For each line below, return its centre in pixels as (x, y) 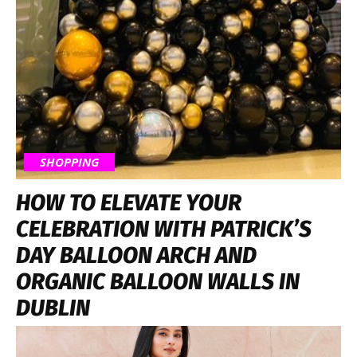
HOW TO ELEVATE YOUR (129, 202)
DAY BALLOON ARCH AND (136, 255)
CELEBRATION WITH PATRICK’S (164, 229)
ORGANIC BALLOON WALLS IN (158, 281)
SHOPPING (69, 161)
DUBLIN (53, 308)
